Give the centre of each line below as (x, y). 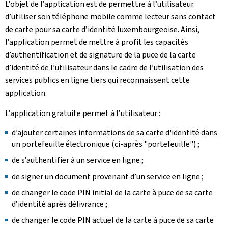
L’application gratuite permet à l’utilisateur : (83, 113)
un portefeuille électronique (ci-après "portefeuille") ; (106, 144)
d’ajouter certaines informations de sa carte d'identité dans (115, 133)
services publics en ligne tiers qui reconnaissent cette (97, 80)
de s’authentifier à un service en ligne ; (78, 160)
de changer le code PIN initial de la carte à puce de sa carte (112, 193)
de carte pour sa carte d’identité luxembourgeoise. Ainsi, (102, 29)
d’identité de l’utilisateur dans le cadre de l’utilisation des (104, 67)
